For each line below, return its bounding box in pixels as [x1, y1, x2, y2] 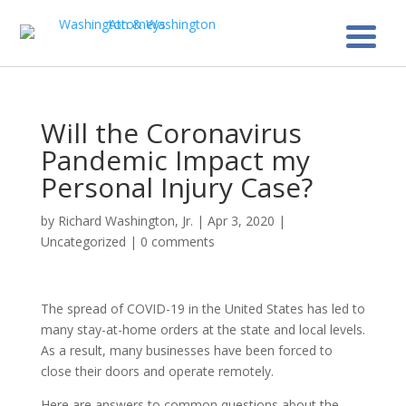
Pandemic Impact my [40, 141, 310, 179]
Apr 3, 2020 [207, 212, 275, 229]
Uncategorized [40, 233, 126, 250]
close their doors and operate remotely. [40, 362, 274, 380]
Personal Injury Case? [40, 169, 313, 206]
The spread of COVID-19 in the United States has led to [40, 300, 365, 317]
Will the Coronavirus [40, 114, 302, 151]
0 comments [140, 233, 215, 250]
